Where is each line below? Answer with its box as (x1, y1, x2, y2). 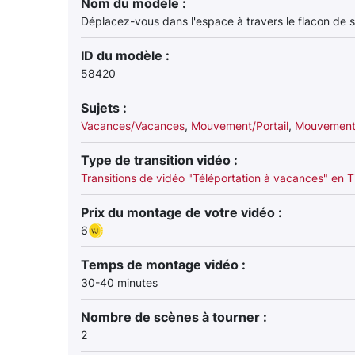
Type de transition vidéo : (81, 152, 238, 168)
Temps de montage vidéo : (81, 257, 246, 273)
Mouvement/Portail (191, 119, 288, 132)
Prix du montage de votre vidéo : (81, 204, 282, 220)
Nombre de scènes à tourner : (81, 309, 267, 325)
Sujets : (81, 100, 127, 116)
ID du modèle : (81, 48, 170, 63)
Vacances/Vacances (81, 119, 185, 132)
